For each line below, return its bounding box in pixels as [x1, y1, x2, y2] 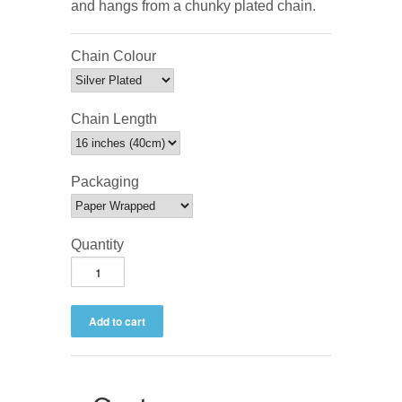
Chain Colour [71, 48, 156, 65]
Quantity [71, 237, 124, 253]
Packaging [71, 174, 139, 190]
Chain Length [71, 111, 157, 127]
